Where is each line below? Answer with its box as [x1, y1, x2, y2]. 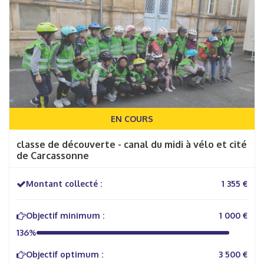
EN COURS [111, 114, 153, 124]
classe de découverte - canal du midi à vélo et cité [16, 138, 247, 150]
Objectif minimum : [26, 210, 104, 220]
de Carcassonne [16, 150, 89, 161]
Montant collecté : [26, 179, 102, 189]
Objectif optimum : [26, 249, 103, 259]
